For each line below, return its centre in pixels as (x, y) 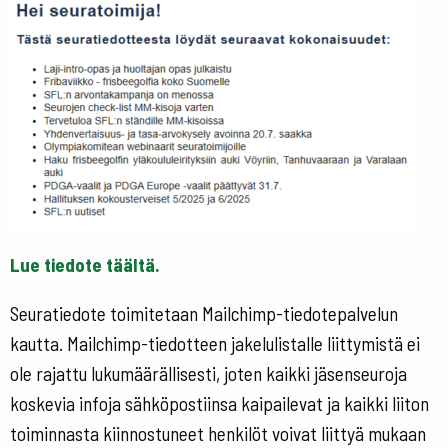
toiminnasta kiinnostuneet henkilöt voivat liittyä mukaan (217, 433)
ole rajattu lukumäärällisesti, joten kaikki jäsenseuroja (208, 373)
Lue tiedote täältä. (84, 264)
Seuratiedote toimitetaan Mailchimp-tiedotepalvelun (203, 313)
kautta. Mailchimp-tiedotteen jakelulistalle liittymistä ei (214, 343)
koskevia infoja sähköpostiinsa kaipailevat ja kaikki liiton (219, 403)
